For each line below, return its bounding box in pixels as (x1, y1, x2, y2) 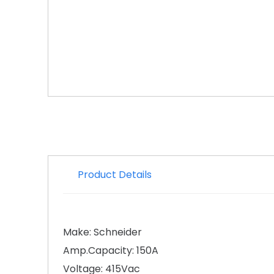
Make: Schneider (63, 224, 142, 239)
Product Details (78, 167, 152, 182)
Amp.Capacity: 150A (63, 243, 158, 257)
